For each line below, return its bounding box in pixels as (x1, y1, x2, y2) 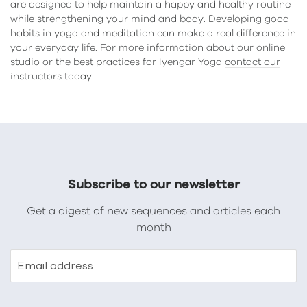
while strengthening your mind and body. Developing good (10, 14, 289, 24)
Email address (17, 260, 93, 271)
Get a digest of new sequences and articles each (27, 206, 280, 217)
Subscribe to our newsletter (67, 179, 240, 191)
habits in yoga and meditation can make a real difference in (10, 29, 296, 38)
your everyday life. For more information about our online (10, 43, 285, 53)
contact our (225, 58, 280, 67)
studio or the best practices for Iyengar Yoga (10, 58, 225, 67)
